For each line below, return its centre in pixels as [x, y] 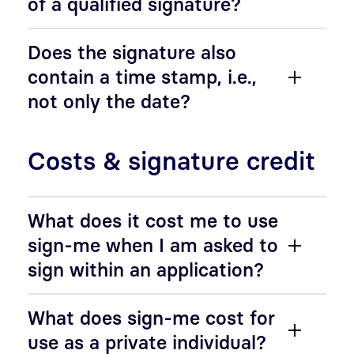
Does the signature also [132, 52]
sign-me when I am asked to [153, 245]
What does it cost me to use [153, 220]
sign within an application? [146, 269]
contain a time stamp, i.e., [142, 77]
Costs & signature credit [171, 160]
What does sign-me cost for [151, 318]
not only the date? [109, 101]
